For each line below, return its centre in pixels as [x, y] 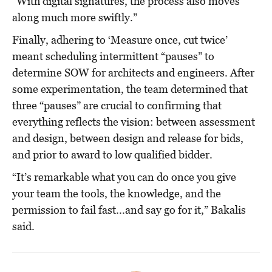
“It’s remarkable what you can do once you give [124, 177]
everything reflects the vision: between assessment [134, 121]
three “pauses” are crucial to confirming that [117, 105]
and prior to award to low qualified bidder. [114, 154]
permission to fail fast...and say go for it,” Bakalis [129, 209]
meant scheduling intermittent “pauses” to [113, 56]
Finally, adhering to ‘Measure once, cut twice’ [120, 39]
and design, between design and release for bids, [128, 138]
